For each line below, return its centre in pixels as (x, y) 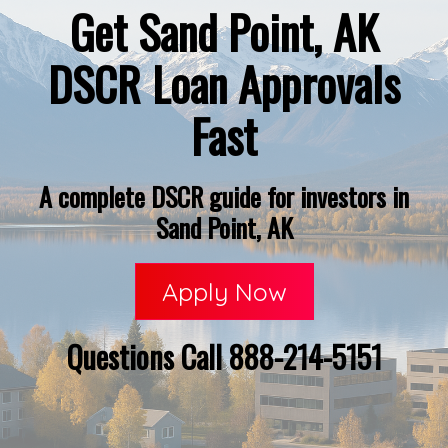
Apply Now (224, 291)
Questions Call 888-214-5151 (224, 356)
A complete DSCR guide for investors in (224, 196)
